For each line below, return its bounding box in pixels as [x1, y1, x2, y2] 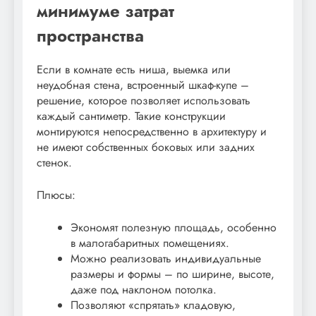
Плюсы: [37, 186, 75, 203]
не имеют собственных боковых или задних [37, 138, 255, 155]
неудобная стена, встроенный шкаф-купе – [37, 76, 249, 93]
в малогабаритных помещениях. [71, 234, 229, 251]
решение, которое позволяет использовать [37, 92, 250, 109]
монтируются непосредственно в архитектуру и [37, 123, 267, 140]
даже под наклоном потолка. [71, 281, 217, 298]
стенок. [37, 154, 72, 171]
